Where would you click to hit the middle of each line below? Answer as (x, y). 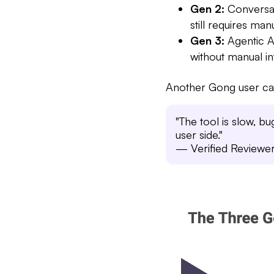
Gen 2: (207, 8)
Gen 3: (207, 40)
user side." (199, 134)
